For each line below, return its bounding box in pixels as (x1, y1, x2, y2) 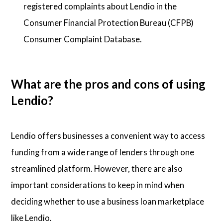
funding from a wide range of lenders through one (11, 147, 195, 158)
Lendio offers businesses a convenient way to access (11, 130, 206, 141)
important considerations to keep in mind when (11, 180, 185, 191)
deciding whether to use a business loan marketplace (11, 196, 205, 207)
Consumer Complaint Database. (23, 33, 142, 44)
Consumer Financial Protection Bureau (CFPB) (23, 17, 194, 28)
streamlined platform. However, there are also (11, 163, 183, 174)
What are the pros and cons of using (11, 77, 206, 92)
